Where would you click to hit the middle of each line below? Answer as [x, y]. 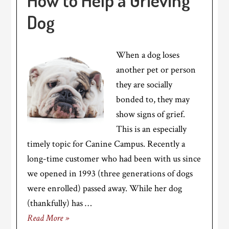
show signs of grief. [151, 114]
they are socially [144, 85]
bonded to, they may [153, 99]
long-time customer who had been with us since [114, 159]
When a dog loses [148, 55]
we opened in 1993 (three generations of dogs [110, 174]
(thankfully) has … [60, 203]
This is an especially [152, 129]
